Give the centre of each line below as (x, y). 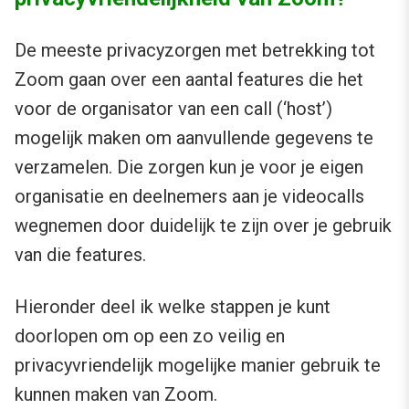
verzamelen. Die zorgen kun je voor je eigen (189, 168)
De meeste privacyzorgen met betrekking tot (195, 51)
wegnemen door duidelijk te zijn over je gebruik (203, 226)
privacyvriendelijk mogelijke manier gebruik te (198, 366)
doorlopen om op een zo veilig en (150, 336)
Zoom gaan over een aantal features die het (189, 80)
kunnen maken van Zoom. (116, 395)
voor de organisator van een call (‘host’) (173, 109)
